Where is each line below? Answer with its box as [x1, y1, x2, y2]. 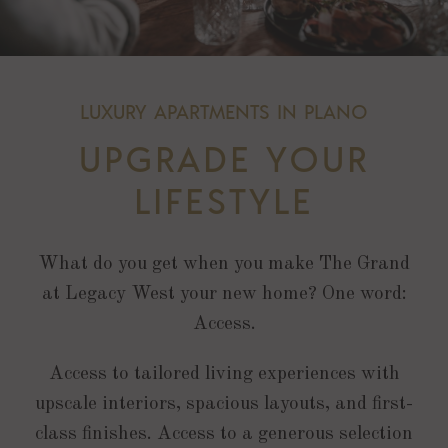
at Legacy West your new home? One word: [41, 284, 407, 304]
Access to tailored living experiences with [48, 364, 400, 384]
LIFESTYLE [134, 175, 314, 222]
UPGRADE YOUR [78, 133, 370, 180]
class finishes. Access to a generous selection [35, 424, 413, 444]
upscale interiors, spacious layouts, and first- [35, 394, 413, 414]
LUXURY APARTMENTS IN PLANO [80, 97, 368, 124]
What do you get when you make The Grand [38, 254, 410, 274]
